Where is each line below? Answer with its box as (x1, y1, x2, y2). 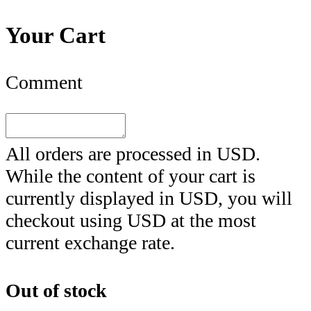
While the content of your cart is (6, 165, 255, 187)
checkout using (6, 209, 127, 231)
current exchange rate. (6, 231, 175, 253)
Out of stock (6, 279, 107, 301)
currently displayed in (6, 187, 179, 209)
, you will (218, 187, 292, 209)
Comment (6, 71, 83, 93)
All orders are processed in (6, 142, 217, 165)
